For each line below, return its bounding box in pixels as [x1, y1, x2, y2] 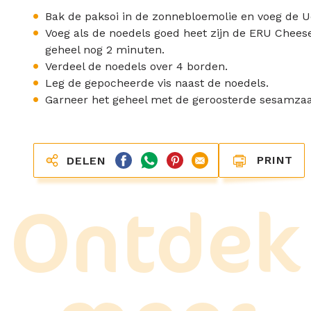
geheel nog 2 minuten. [45, 43, 165, 56]
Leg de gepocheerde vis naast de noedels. [45, 76, 269, 90]
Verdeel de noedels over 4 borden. [45, 60, 228, 73]
